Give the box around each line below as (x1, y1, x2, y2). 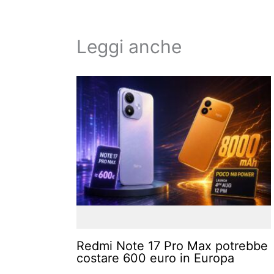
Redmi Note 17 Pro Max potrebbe (76, 239, 268, 254)
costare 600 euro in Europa (76, 251, 234, 266)
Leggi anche (76, 35, 182, 58)
